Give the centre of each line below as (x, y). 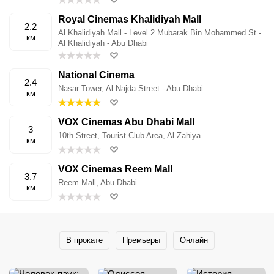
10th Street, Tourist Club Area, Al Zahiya (129, 135)
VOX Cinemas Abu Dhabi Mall (126, 122)
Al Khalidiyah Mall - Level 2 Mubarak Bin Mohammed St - (160, 32)
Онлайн (194, 240)
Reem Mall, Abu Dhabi (98, 182)
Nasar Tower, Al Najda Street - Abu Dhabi (131, 88)
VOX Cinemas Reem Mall (115, 169)
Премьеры (141, 240)
